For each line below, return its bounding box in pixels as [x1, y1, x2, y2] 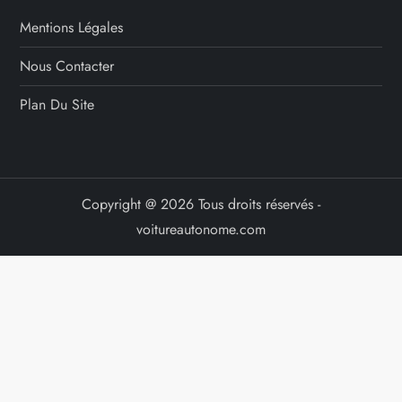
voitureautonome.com [136, 219, 266, 240]
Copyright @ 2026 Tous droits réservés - [82, 194, 320, 215]
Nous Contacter [20, 56, 115, 77]
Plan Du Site [20, 94, 95, 116]
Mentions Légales [20, 17, 124, 39]
